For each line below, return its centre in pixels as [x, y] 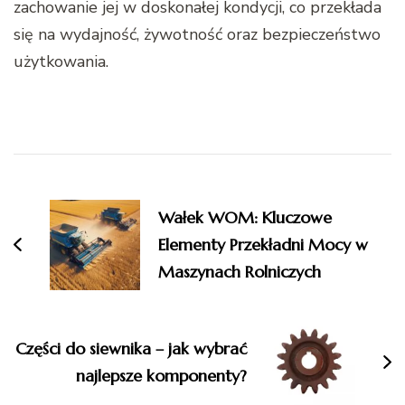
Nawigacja [72, 168]
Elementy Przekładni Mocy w [263, 245]
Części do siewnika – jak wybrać [131, 349]
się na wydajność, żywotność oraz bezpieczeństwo [197, 35]
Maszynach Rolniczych [240, 272]
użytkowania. [61, 62]
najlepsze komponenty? [161, 376]
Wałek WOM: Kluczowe [245, 218]
